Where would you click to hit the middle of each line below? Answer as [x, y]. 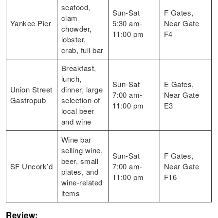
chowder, [76, 28]
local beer [78, 110]
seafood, [76, 7]
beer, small [80, 161]
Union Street [31, 89]
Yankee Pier [31, 23]
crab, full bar [82, 50]
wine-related [82, 182]
